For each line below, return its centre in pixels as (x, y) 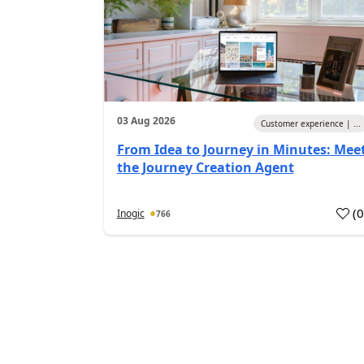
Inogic (130, 213)
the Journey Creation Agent (205, 167)
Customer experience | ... (311, 123)
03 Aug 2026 (146, 121)
